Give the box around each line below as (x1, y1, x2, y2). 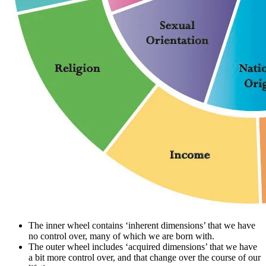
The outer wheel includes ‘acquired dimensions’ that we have (28, 242, 257, 252)
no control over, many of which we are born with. (28, 231, 214, 242)
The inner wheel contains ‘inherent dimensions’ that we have (28, 220, 255, 231)
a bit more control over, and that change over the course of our (28, 252, 261, 263)
